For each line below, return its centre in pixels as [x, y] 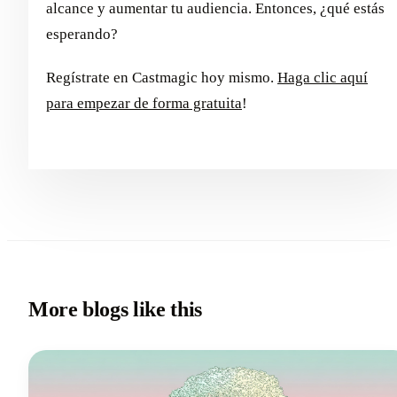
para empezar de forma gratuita [144, 103]
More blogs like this [115, 309]
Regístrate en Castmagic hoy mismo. [162, 77]
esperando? [82, 34]
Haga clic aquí [323, 77]
